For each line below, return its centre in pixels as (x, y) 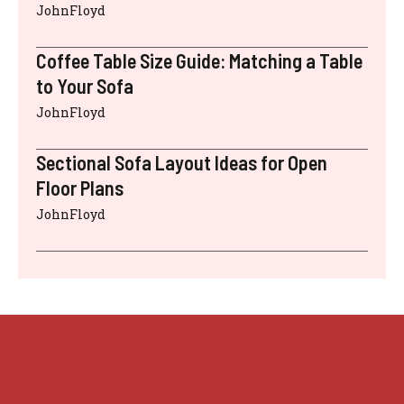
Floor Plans (80, 188)
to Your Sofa (85, 86)
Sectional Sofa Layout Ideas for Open (182, 162)
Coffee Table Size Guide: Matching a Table (199, 60)
